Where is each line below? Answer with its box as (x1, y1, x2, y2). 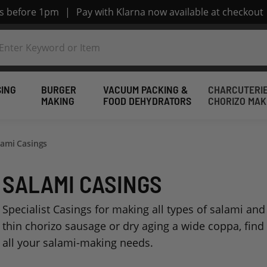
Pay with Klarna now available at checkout (76, 5, 263, 18)
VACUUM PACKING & (103, 83, 188, 96)
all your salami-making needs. (2, 235, 154, 250)
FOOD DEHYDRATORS (103, 94, 191, 107)
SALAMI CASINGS (2, 169, 163, 198)
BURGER (41, 83, 77, 96)
